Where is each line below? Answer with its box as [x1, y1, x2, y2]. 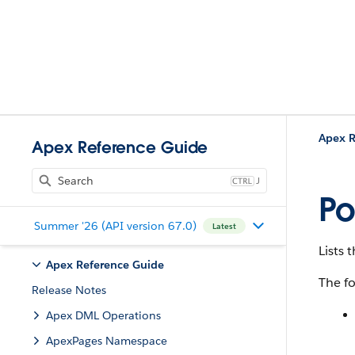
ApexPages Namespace [46, 334, 167, 348]
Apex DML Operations [46, 308, 161, 323]
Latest [212, 220, 236, 231]
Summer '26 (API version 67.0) [33, 218, 197, 233]
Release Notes [32, 283, 106, 297]
